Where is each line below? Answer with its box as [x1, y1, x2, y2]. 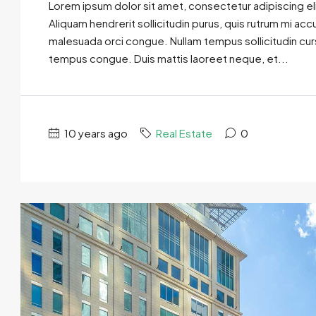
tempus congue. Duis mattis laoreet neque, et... [49, 51, 288, 65]
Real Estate [156, 126, 212, 140]
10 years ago [62, 126, 128, 140]
